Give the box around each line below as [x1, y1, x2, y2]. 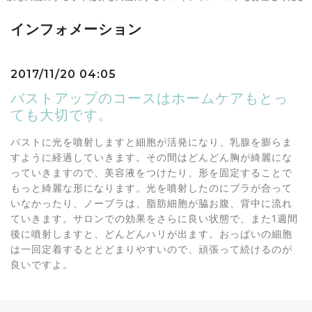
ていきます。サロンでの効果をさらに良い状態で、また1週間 [10, 212, 298, 224]
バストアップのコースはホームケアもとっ [10, 90, 288, 107]
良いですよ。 [10, 258, 73, 270]
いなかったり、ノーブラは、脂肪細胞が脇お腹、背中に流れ [10, 197, 292, 209]
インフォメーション [10, 21, 142, 38]
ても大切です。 [10, 107, 113, 123]
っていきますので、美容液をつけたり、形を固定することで [10, 166, 292, 178]
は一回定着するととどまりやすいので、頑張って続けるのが [10, 243, 292, 255]
